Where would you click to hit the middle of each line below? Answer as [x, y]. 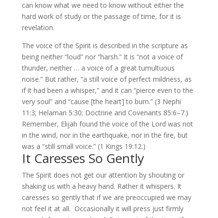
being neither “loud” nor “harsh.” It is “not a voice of [102, 57]
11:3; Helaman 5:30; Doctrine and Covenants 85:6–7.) [105, 113]
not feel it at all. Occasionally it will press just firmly [102, 209]
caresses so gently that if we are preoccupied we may [106, 197]
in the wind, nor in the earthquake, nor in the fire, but [105, 135]
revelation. [38, 27]
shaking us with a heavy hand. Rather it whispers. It [101, 186]
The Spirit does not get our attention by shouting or [103, 175]
